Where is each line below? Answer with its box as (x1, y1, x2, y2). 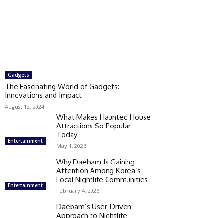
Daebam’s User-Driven (56, 201, 131, 211)
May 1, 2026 (56, 142, 86, 149)
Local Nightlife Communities (56, 174, 148, 184)
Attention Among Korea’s (56, 165, 141, 175)
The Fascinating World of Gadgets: (5, 81, 119, 91)
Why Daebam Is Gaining (56, 157, 135, 166)
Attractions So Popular (56, 121, 131, 130)
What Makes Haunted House (56, 112, 151, 122)
